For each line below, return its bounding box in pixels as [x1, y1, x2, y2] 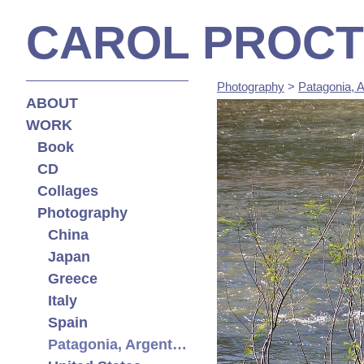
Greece [48, 270, 97, 287]
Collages [37, 182, 98, 199]
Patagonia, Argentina [172, 336, 187, 353]
